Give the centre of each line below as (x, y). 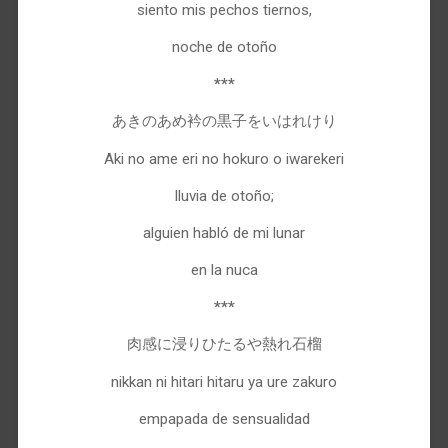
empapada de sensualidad (224, 418)
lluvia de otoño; (224, 195)
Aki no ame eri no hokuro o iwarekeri (224, 158)
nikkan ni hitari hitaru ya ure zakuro (224, 381)
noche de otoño (224, 46)
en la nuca (224, 270)
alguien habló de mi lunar (224, 232)
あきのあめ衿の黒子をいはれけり (224, 121)
